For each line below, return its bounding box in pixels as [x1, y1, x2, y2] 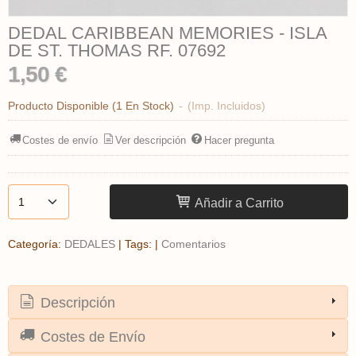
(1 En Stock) [112, 99, 177, 112]
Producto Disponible [8, 99, 109, 112]
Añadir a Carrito [192, 195, 284, 210]
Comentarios [161, 237, 226, 250]
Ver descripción [115, 134, 187, 147]
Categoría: [8, 237, 64, 250]
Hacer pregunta [203, 134, 274, 147]
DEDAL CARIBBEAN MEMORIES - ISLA [8, 22, 327, 43]
